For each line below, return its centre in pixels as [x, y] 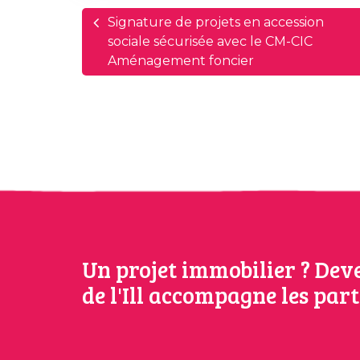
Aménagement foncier [181, 60]
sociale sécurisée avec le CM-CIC [210, 41]
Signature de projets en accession [216, 22]
